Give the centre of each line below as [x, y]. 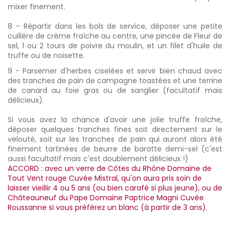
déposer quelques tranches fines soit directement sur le [115, 129]
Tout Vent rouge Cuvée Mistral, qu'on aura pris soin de [105, 178]
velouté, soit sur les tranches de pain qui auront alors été [115, 139]
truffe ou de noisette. [46, 55]
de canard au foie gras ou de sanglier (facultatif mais [115, 90]
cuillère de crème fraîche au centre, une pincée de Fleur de [115, 36]
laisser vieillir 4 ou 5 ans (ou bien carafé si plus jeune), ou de [115, 188]
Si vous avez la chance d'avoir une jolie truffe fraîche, [115, 119]
